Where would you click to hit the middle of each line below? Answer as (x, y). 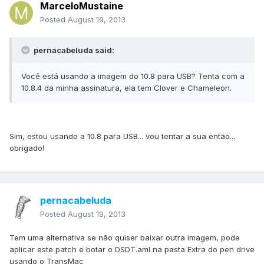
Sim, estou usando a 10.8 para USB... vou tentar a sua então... (122, 136)
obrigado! (27, 148)
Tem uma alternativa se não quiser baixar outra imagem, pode (125, 238)
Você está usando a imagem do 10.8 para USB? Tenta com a (133, 76)
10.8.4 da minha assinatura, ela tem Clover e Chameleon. (126, 88)
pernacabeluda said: (73, 50)
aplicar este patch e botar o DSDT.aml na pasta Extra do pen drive (132, 250)
